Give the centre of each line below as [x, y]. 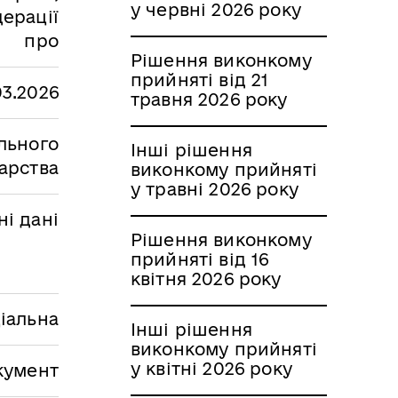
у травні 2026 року [215, 189]
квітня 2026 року [206, 279]
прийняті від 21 [200, 80]
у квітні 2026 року [211, 368]
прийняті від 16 [200, 259]
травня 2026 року [209, 99]
